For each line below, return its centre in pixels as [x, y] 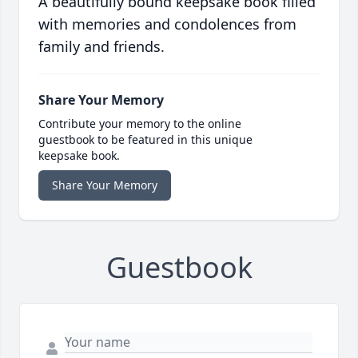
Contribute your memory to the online [140, 124]
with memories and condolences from [167, 24]
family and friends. [101, 47]
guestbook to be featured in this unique [145, 140]
